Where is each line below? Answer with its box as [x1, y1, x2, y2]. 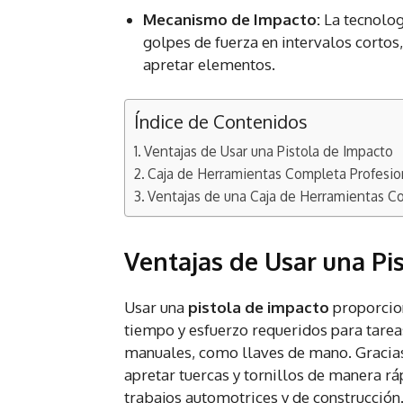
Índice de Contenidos [134, 110, 308, 134]
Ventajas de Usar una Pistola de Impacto [144, 142, 394, 161]
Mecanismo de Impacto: [143, 10, 324, 30]
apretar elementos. [143, 55, 275, 75]
